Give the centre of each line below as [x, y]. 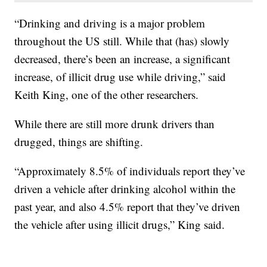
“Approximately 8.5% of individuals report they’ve [130, 170]
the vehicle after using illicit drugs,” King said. [120, 224]
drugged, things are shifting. [79, 141]
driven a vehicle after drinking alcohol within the [125, 188]
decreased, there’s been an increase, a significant [122, 58]
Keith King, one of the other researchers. [107, 94]
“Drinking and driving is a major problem [110, 23]
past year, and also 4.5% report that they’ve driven [128, 206]
